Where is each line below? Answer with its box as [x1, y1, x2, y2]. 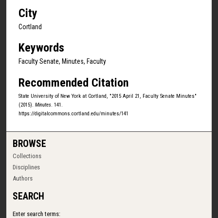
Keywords [18, 41, 64, 55]
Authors [13, 174, 33, 182]
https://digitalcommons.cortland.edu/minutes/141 [18, 110, 128, 117]
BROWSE [13, 138, 47, 149]
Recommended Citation [18, 75, 128, 90]
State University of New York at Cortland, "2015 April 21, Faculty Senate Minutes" [18, 92, 197, 99]
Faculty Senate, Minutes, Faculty [18, 57, 106, 66]
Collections [13, 152, 42, 160]
